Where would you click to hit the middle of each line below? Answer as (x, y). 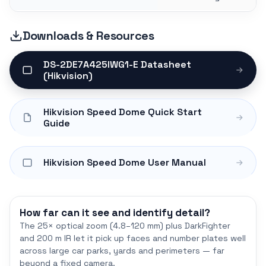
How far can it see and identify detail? (115, 212)
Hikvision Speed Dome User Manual (125, 163)
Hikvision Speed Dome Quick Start (123, 112)
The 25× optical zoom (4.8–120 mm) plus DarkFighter (125, 225)
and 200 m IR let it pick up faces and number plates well (133, 238)
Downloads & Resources (88, 35)
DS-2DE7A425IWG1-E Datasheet (117, 64)
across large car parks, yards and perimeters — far (122, 250)
